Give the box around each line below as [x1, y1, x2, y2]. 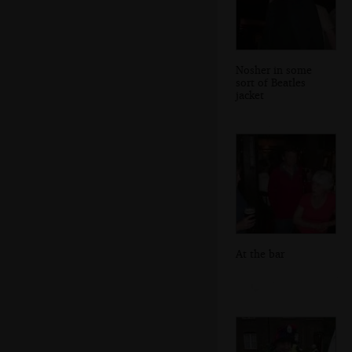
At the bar [236, 246, 284, 260]
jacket [236, 88, 264, 102]
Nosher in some [236, 63, 312, 77]
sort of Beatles [236, 75, 306, 90]
